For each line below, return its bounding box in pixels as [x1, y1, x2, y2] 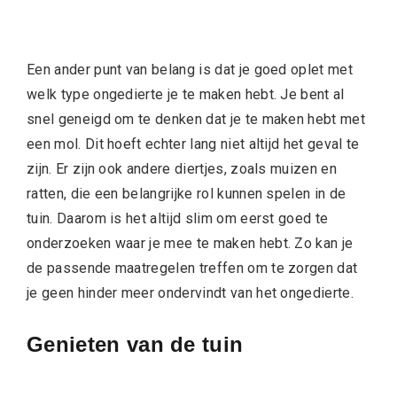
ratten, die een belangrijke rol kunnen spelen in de [27, 185, 346, 203]
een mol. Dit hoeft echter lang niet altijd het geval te [27, 136, 360, 153]
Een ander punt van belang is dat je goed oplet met [27, 61, 354, 79]
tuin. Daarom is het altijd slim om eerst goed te [27, 210, 329, 228]
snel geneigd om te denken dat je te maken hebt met [27, 111, 366, 128]
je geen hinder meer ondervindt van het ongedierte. [27, 284, 354, 302]
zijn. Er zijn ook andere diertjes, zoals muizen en [27, 160, 338, 178]
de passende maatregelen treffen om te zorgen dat [27, 260, 358, 277]
